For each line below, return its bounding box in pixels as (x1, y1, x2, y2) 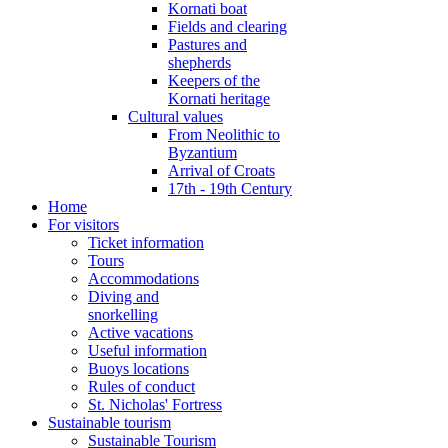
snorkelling (88, 306, 158, 323)
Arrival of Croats (168, 162, 275, 179)
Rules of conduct (88, 378, 195, 395)
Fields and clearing (168, 18, 287, 35)
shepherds (168, 54, 231, 71)
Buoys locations (88, 360, 189, 377)
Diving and (88, 288, 159, 305)
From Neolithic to (168, 126, 280, 143)
